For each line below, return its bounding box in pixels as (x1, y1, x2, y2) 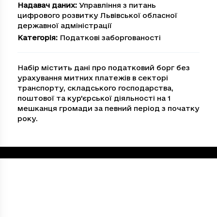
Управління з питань (79, 1, 156, 9)
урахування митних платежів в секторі (17, 74, 168, 82)
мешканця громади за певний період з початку (17, 104, 200, 112)
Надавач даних (17, 1, 75, 9)
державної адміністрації (17, 21, 112, 30)
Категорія (17, 33, 56, 42)
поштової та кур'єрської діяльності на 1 (17, 94, 171, 102)
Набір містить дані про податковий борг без (17, 63, 190, 72)
